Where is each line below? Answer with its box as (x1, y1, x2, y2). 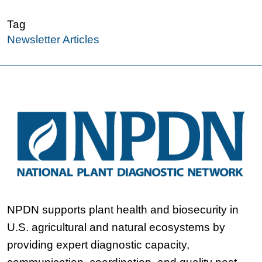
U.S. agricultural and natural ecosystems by (7, 221, 225, 234)
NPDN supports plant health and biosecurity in (7, 204, 239, 216)
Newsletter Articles (7, 33, 99, 46)
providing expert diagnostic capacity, (7, 239, 189, 251)
